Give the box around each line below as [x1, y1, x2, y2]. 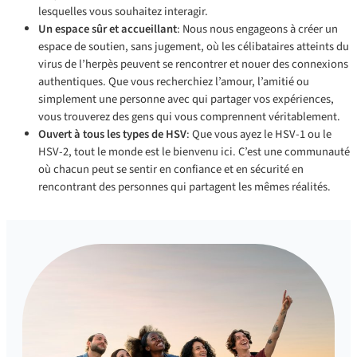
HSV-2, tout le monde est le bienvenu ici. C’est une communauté [38, 143, 350, 161]
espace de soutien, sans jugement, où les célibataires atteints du [38, 38, 349, 56]
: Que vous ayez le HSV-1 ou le [186, 126, 331, 143]
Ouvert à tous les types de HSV [38, 126, 186, 143]
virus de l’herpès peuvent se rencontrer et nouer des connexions [38, 56, 348, 73]
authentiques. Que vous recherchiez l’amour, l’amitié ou [38, 73, 309, 91]
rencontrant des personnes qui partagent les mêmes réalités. [38, 178, 331, 196]
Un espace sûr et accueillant [38, 21, 177, 38]
